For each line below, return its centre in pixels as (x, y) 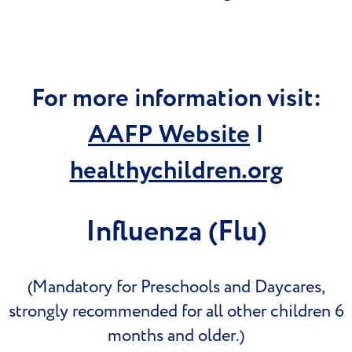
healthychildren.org (176, 171)
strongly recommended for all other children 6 (176, 312)
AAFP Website (169, 135)
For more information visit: (176, 99)
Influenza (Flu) (176, 232)
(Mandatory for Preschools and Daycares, (176, 287)
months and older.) (176, 336)
